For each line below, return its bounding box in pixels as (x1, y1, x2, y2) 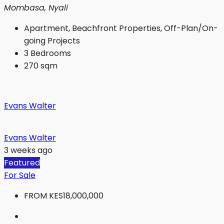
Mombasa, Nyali (4, 2, 68, 14)
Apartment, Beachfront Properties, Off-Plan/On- (24, 22, 218, 34)
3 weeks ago (4, 144, 52, 156)
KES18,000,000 (49, 190, 103, 202)
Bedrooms (30, 47, 71, 59)
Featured (4, 157, 40, 169)
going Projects (24, 35, 80, 47)
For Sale (4, 169, 35, 181)
